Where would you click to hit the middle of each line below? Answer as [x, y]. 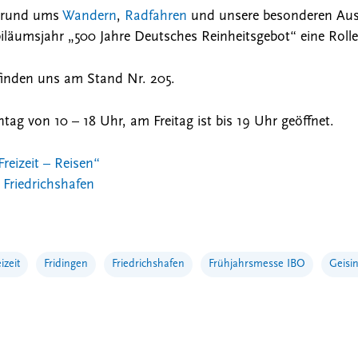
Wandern [90, 17]
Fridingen [66, 265]
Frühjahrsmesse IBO [257, 265]
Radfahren [156, 17]
